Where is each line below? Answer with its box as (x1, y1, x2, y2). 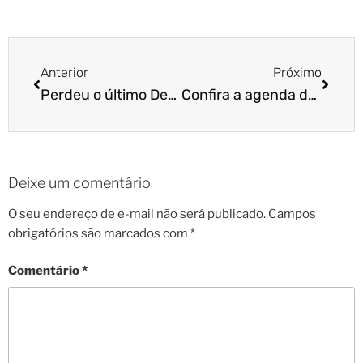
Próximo (273, 65, 322, 80)
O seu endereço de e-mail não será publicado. (8, 206, 266, 221)
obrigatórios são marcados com (8, 225, 190, 241)
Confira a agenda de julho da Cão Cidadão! (307, 86, 317, 104)
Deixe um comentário (8, 174, 151, 191)
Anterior (41, 65, 88, 80)
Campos (268, 206, 316, 221)
